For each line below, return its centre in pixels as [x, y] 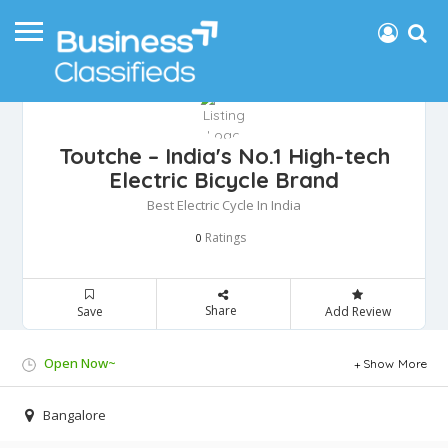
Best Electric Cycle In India [224, 205]
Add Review [357, 312]
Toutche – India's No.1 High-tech [224, 156]
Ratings [224, 238]
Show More [395, 364]
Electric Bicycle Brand [224, 180]
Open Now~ [80, 363]
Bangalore [74, 415]
